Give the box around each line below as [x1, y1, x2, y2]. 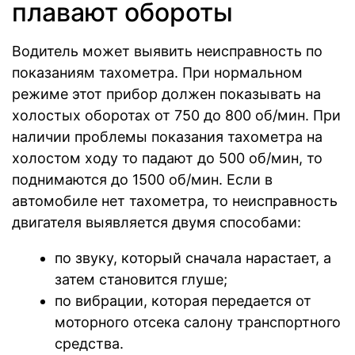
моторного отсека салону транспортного [55, 314, 341, 331]
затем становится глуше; [55, 271, 227, 288]
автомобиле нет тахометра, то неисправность [12, 193, 338, 210]
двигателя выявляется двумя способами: [12, 214, 301, 231]
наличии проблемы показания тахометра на [12, 128, 323, 146]
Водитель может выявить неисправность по [12, 43, 323, 60]
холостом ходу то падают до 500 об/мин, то [12, 150, 323, 167]
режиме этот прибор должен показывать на [12, 86, 321, 103]
